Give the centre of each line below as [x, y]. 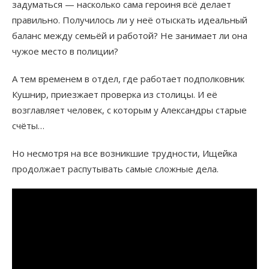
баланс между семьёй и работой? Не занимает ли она [130, 36]
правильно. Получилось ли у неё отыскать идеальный [130, 20]
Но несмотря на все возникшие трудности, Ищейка [125, 153]
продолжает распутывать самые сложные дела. [115, 169]
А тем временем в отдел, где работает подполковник [128, 79]
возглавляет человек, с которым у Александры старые [129, 110]
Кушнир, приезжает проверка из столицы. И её [115, 95]
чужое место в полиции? [65, 51]
